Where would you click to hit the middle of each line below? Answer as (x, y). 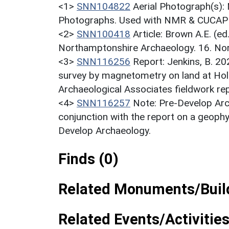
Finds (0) (88, 159)
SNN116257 (104, 103)
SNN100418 (104, 34)
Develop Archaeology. (105, 130)
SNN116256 (104, 61)
